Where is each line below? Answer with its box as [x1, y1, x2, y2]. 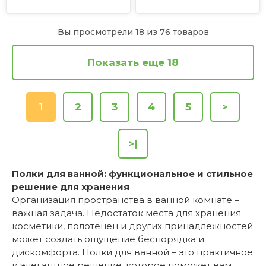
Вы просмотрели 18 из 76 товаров [57, 27, 209, 38]
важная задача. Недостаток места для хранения [12, 207, 241, 219]
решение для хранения [12, 181, 129, 193]
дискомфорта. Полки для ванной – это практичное [12, 246, 253, 258]
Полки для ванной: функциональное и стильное [12, 168, 253, 180]
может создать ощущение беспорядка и [12, 233, 204, 245]
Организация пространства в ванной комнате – [12, 194, 239, 206]
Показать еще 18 [87, 56, 179, 68]
